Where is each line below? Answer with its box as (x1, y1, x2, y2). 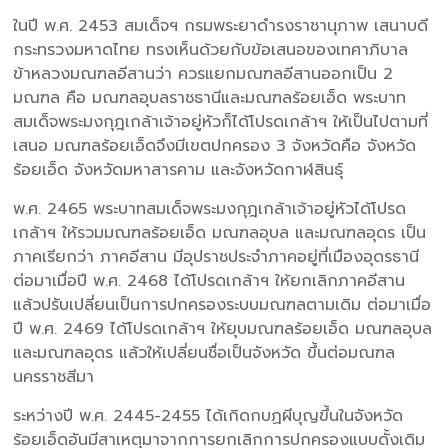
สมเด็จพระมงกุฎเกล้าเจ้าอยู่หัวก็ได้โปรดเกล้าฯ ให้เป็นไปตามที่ (13, 109, 429, 134)
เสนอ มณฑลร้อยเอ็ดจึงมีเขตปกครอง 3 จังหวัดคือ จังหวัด (13, 133, 417, 158)
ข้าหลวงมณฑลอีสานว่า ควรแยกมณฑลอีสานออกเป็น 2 (13, 61, 394, 86)
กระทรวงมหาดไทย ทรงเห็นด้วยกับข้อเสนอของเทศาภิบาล (13, 37, 409, 62)
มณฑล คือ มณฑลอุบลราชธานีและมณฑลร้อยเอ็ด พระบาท (13, 85, 407, 110)
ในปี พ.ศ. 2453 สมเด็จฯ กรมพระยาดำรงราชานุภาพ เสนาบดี (13, 13, 429, 38)
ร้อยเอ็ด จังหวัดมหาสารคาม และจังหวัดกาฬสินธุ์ (13, 157, 344, 182)
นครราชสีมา (13, 364, 95, 389)
